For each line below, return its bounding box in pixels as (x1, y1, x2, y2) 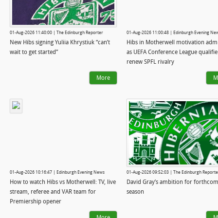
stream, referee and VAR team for (10, 188, 96, 195)
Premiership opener (10, 198, 61, 205)
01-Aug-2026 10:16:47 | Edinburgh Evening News (10, 169, 105, 175)
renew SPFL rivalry (127, 58, 174, 65)
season (127, 188, 144, 195)
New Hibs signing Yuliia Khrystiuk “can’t (10, 38, 110, 46)
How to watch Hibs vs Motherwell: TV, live (10, 178, 116, 185)
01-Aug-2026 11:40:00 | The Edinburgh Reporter (10, 30, 103, 36)
